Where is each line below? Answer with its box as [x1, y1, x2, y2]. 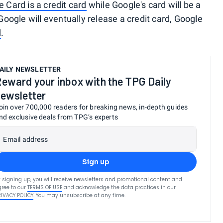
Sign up [82, 157, 110, 166]
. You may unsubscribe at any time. [33, 192, 126, 199]
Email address [3, 135, 48, 143]
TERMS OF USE [27, 184, 63, 191]
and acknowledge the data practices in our [64, 184, 176, 191]
